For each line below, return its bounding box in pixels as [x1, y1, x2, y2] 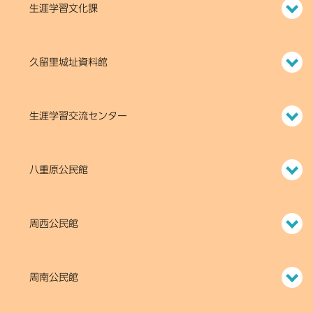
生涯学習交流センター [29, 110, 127, 121]
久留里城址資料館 [29, 57, 108, 67]
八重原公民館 [29, 164, 88, 175]
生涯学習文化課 [29, 3, 98, 13]
